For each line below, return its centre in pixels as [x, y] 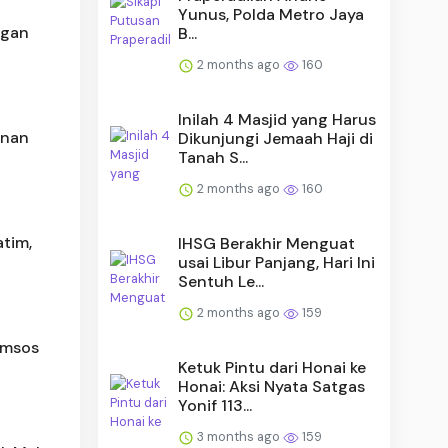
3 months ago [239, 436]
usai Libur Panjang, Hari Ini [277, 262]
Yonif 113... [215, 405]
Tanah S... [213, 157]
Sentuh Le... [221, 281]
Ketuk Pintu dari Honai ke [272, 367]
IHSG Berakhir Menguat [267, 243]
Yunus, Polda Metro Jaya [271, 14]
